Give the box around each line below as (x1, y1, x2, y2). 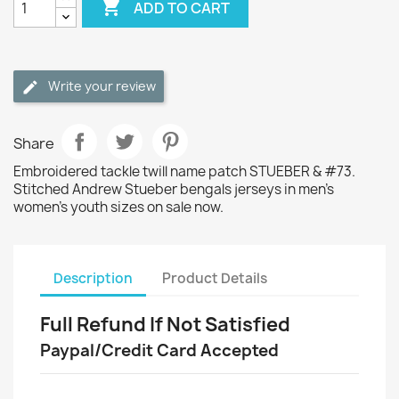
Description (53, 268, 133, 288)
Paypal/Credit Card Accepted (40, 339, 279, 362)
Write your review (48, 77, 156, 94)
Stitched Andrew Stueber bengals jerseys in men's (13, 180, 334, 199)
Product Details (162, 268, 268, 288)
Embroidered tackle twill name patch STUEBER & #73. (13, 162, 355, 181)
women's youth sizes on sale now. (13, 198, 224, 216)
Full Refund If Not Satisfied (40, 312, 290, 338)
